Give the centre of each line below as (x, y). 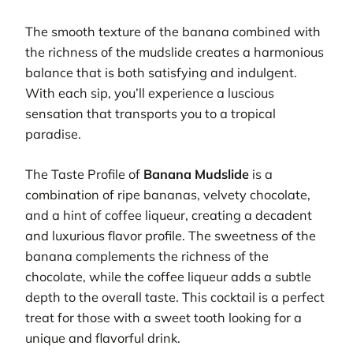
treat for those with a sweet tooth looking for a (163, 317)
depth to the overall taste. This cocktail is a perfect (175, 297)
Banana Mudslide (196, 174)
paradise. (53, 134)
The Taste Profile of (84, 174)
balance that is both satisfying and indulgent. (161, 73)
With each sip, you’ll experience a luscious (150, 93)
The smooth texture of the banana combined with (173, 32)
